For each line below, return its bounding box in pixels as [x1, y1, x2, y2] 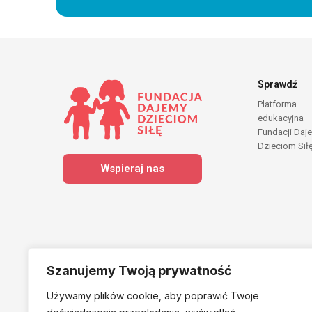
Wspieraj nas [100, 162, 164, 175]
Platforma [258, 99, 297, 109]
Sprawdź [258, 79, 297, 90]
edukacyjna [258, 113, 304, 123]
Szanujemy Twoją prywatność [47, 263, 232, 278]
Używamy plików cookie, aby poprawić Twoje [47, 290, 259, 302]
